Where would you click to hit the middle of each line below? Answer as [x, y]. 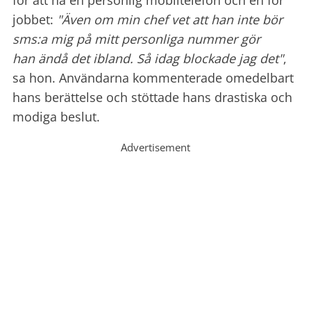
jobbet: [35, 19]
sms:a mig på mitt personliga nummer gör [136, 39]
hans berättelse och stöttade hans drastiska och [152, 97]
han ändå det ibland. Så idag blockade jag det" [148, 58]
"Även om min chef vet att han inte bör [170, 19]
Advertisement [155, 147]
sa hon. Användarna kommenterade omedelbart [153, 77]
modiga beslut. [56, 116]
